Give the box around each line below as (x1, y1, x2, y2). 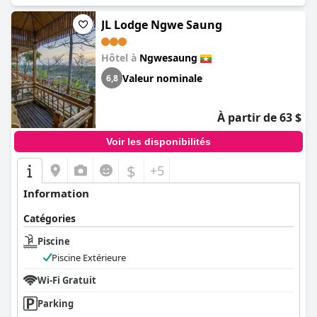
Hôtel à (101, 51, 139, 64)
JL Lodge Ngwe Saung (101, 17, 222, 33)
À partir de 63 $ (217, 110, 301, 125)
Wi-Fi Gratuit (38, 274, 96, 287)
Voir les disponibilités (106, 136, 211, 147)
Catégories (23, 212, 76, 225)
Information (23, 186, 89, 200)
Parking (38, 297, 74, 310)
